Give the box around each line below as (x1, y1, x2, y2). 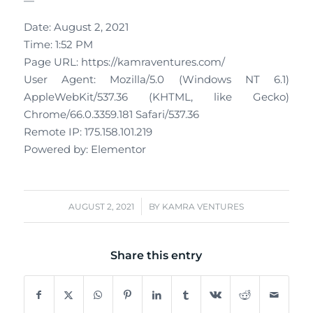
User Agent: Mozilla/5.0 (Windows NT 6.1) (23, 73, 290, 87)
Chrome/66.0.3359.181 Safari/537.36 (23, 108, 199, 122)
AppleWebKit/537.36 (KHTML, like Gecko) (23, 91, 290, 104)
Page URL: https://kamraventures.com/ (23, 56, 225, 69)
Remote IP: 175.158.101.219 (23, 126, 152, 139)
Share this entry (110, 248, 203, 262)
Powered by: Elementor (23, 143, 146, 156)
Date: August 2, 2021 (23, 21, 129, 34)
